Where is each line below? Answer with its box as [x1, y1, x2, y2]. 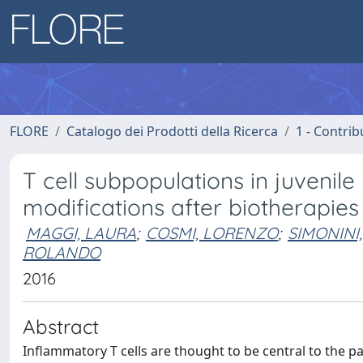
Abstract [23, 314, 99, 339]
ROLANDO [23, 242, 100, 263]
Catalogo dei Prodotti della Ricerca [66, 122, 278, 140]
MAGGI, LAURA [26, 223, 136, 243]
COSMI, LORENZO [146, 223, 278, 243]
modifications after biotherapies [23, 193, 359, 221]
